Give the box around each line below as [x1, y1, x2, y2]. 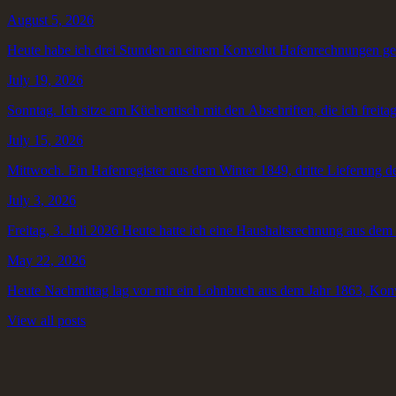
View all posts [7, 312, 86, 328]
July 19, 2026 [7, 72, 83, 88]
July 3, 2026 [7, 192, 76, 208]
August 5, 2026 [7, 11, 94, 27]
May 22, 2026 [7, 252, 86, 268]
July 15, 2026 [7, 132, 83, 148]
